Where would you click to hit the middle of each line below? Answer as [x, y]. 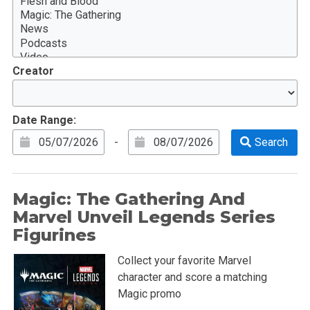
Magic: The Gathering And [128, 199]
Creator [33, 71]
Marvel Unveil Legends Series [144, 217]
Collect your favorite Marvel [184, 260]
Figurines [54, 235]
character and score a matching [192, 277]
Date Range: [44, 120]
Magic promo [149, 293]
